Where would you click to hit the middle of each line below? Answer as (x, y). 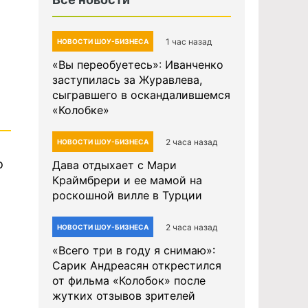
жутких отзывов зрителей (124, 296)
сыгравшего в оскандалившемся (141, 95)
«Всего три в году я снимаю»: (134, 250)
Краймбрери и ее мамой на (127, 180)
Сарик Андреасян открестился (137, 265)
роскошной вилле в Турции (127, 195)
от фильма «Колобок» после (129, 280)
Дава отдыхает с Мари (114, 165)
